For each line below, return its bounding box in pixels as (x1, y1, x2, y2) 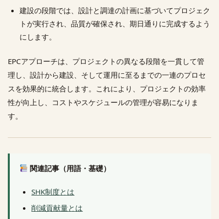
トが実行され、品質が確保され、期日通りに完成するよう (20, 19, 211, 29)
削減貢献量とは (31, 203, 83, 213)
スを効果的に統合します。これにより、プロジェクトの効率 (8, 83, 206, 93)
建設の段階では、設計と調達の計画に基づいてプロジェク (20, 5, 211, 16)
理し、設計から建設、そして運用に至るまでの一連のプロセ (8, 69, 206, 80)
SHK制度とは (31, 187, 75, 197)
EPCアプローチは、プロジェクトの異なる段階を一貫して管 (8, 56, 204, 66)
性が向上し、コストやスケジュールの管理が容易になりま (8, 97, 198, 107)
